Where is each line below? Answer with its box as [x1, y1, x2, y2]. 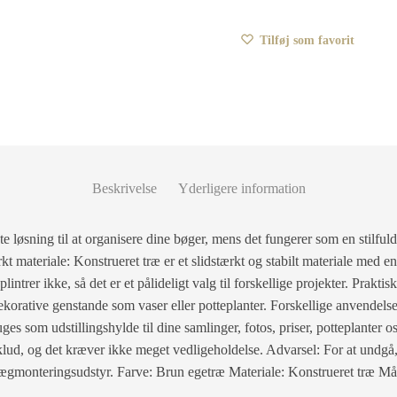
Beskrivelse [91, 181, 157, 197]
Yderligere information [177, 181, 306, 197]
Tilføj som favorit [259, 34, 354, 48]
